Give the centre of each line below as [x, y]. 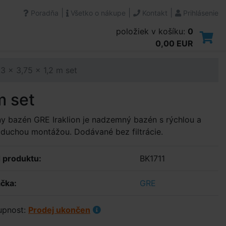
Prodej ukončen [59, 210]
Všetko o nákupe [97, 13]
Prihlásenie [200, 13]
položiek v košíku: [152, 31]
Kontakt [154, 13]
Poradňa [44, 13]
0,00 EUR [174, 43]
